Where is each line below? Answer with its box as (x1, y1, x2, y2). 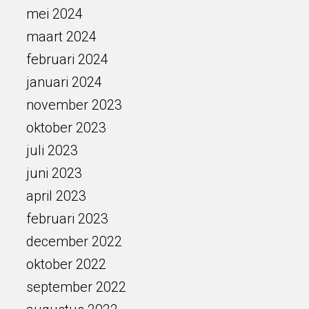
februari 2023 (26, 210, 108, 227)
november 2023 (26, 97, 122, 113)
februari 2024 (26, 51, 108, 68)
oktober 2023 (26, 119, 106, 136)
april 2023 (26, 188, 86, 204)
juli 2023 (26, 142, 78, 159)
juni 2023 (26, 165, 82, 181)
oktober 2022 (26, 256, 106, 272)
